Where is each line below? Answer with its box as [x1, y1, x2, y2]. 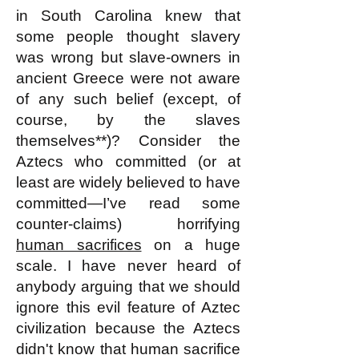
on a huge [141, 236, 240, 253]
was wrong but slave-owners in [16, 49, 240, 66]
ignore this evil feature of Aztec [16, 299, 240, 316]
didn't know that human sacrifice [16, 341, 240, 357]
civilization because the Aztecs [16, 320, 240, 337]
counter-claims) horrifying [16, 216, 240, 232]
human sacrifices [16, 236, 142, 253]
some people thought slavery [16, 28, 240, 45]
